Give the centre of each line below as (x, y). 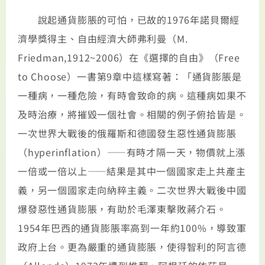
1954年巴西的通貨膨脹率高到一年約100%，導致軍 (132, 228)
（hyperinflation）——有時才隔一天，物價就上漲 (132, 152)
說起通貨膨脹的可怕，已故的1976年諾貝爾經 (129, 20)
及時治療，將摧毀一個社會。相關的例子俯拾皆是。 (132, 114)
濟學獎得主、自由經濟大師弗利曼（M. (103, 39)
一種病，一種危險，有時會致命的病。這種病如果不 (132, 96)
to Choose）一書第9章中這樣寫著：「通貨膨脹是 (130, 77)
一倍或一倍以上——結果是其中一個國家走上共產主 (132, 171)
